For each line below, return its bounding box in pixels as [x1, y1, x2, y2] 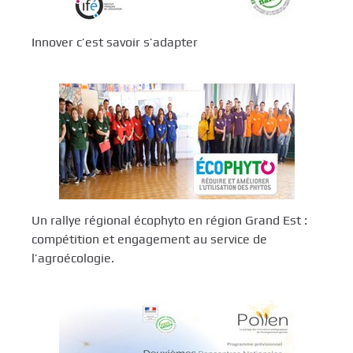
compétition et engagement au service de [32, 232, 267, 247]
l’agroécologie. [32, 251, 114, 266]
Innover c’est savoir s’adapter [32, 35, 198, 50]
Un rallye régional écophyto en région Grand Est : [32, 213, 307, 229]
